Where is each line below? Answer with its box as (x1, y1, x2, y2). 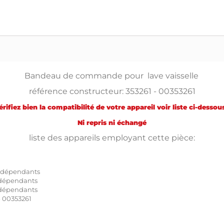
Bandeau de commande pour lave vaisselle (24, 70, 198, 80)
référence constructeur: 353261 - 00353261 (28, 86, 195, 96)
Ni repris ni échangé (77, 118, 146, 126)
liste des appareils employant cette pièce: (29, 132, 195, 142)
